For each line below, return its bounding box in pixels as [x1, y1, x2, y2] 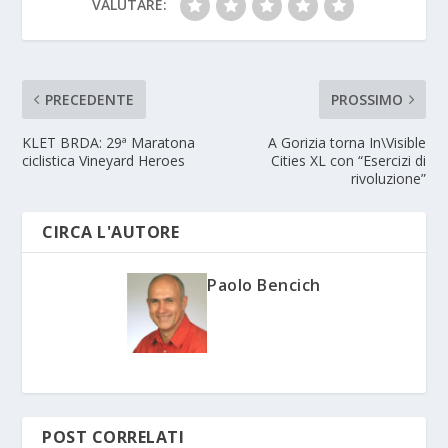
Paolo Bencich [207, 273, 321, 296]
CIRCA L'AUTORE [42, 220, 180, 243]
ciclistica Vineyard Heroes [22, 150, 186, 170]
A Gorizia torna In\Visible [267, 132, 426, 152]
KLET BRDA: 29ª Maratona [22, 132, 196, 152]
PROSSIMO [330, 89, 403, 109]
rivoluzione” [350, 168, 426, 188]
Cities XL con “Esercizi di [270, 150, 426, 170]
